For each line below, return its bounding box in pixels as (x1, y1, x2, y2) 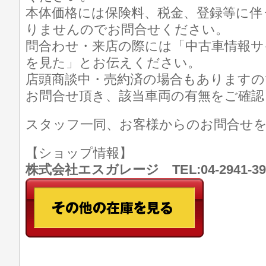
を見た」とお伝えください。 (26, 55, 201, 70)
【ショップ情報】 (26, 145, 145, 160)
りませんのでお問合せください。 (26, 22, 229, 37)
